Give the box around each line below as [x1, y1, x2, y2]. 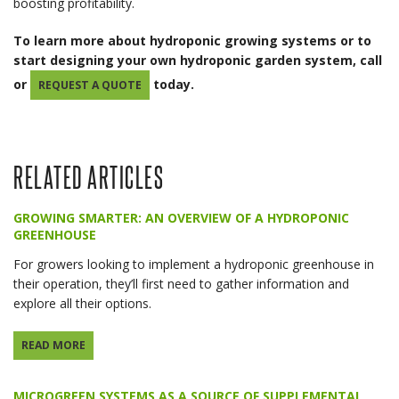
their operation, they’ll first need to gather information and [13, 274, 349, 292]
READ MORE [20, 338, 85, 354]
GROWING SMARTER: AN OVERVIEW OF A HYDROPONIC [13, 209, 349, 227]
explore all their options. [13, 294, 151, 312]
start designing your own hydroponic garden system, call [13, 52, 382, 69]
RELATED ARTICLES [13, 157, 164, 193]
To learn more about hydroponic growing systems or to [13, 32, 371, 50]
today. [149, 75, 194, 93]
